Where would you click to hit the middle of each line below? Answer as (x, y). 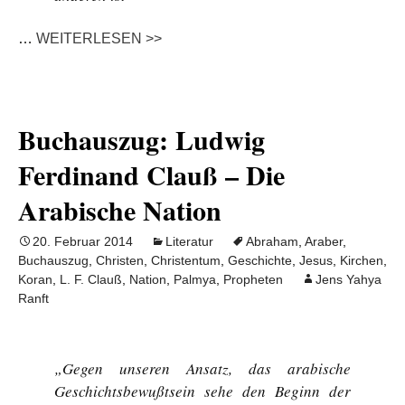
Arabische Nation (120, 210)
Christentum (186, 260)
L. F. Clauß (91, 279)
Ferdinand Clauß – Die (151, 174)
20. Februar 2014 (83, 241)
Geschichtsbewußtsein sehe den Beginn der (202, 391)
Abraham (272, 241)
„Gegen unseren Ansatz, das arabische (202, 368)
